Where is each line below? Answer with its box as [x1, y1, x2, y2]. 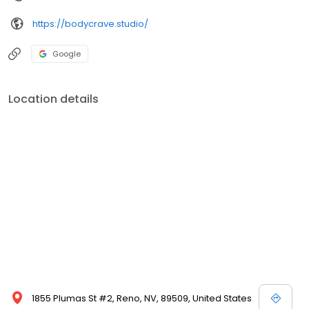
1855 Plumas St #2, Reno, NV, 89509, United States [32, 292, 252, 306]
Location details [8, 91, 99, 108]
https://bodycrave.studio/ [32, 17, 148, 30]
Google [52, 48, 81, 60]
